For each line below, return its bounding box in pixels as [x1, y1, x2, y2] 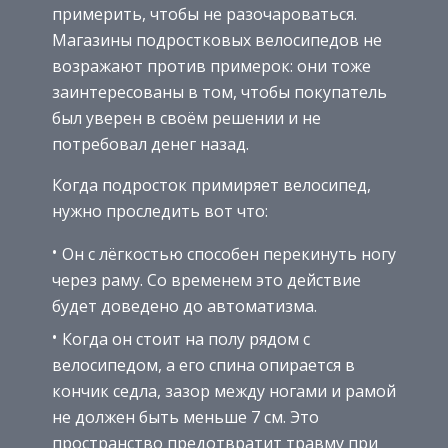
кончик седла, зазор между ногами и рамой [52, 379, 396, 402]
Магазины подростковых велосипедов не [52, 28, 382, 51]
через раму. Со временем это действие [52, 268, 361, 291]
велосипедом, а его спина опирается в [52, 353, 355, 376]
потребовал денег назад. [52, 132, 249, 155]
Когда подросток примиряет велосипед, [52, 173, 371, 196]
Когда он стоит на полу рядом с [62, 327, 310, 350]
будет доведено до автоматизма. [52, 294, 317, 317]
